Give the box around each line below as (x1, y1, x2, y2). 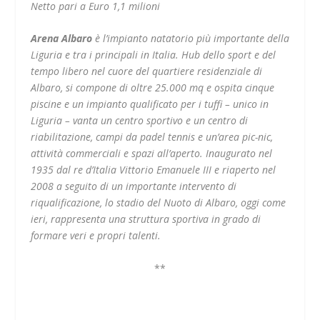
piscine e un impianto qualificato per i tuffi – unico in (30, 97, 269, 111)
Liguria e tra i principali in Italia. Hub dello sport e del (30, 48, 276, 62)
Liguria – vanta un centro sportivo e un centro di (30, 114, 248, 128)
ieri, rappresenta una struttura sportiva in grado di (30, 212, 261, 226)
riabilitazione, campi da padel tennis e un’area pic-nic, (30, 130, 273, 144)
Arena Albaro (30, 31, 92, 46)
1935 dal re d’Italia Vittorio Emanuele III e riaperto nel (30, 163, 276, 177)
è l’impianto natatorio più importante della (91, 31, 289, 46)
